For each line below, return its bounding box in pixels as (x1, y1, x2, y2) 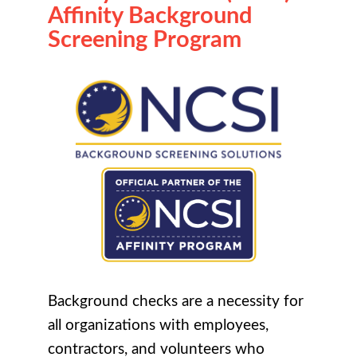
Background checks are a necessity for (48, 293, 304, 309)
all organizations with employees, (48, 317, 269, 333)
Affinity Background (48, 4, 252, 28)
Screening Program (48, 28, 241, 52)
